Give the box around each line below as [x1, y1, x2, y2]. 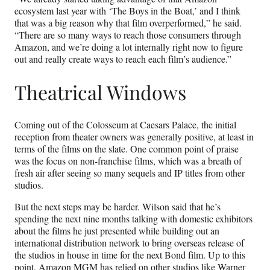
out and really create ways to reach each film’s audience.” [14, 52, 231, 66]
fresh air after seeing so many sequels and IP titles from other [14, 166, 245, 180]
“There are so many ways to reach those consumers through [14, 28, 241, 42]
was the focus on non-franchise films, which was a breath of [14, 154, 242, 168]
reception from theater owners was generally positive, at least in [14, 130, 254, 143]
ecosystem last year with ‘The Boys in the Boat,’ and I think [14, 4, 240, 17]
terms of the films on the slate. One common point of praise [14, 142, 239, 155]
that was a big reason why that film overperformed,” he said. [14, 16, 242, 30]
